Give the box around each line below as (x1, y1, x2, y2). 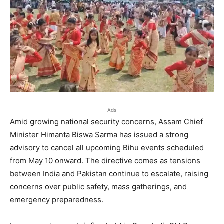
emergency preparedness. (10, 194, 103, 204)
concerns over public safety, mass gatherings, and (10, 181, 187, 191)
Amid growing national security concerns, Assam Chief (10, 116, 203, 126)
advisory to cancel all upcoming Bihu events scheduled (10, 142, 204, 152)
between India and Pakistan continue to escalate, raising (10, 168, 208, 178)
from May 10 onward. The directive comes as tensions (10, 155, 200, 165)
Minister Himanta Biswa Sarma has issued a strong (10, 129, 188, 139)
